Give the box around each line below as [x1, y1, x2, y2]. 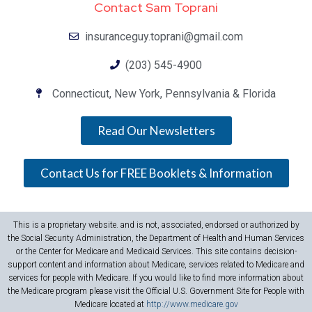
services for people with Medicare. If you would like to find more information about [8, 272, 304, 283]
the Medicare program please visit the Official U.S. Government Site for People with [8, 286, 304, 296]
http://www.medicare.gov [146, 299, 238, 309]
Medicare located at [74, 299, 146, 309]
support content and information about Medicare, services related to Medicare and [8, 259, 304, 270]
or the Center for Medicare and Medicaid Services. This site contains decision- [15, 246, 297, 256]
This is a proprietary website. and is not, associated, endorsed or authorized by [13, 219, 299, 230]
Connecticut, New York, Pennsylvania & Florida [52, 86, 276, 100]
